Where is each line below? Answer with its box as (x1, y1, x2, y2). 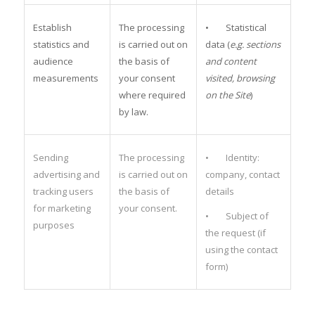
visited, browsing (205, 71, 275, 84)
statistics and (32, 37, 89, 51)
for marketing (32, 201, 91, 214)
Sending (32, 150, 68, 164)
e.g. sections (229, 37, 281, 51)
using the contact (205, 243, 278, 256)
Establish (32, 20, 72, 34)
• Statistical (205, 20, 266, 34)
